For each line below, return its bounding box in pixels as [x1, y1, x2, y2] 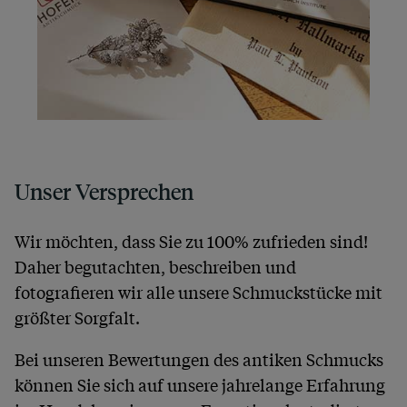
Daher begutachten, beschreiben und [15, 253, 296, 278]
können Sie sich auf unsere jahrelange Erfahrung [15, 372, 385, 396]
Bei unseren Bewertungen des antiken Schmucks [15, 346, 383, 371]
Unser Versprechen [15, 176, 194, 206]
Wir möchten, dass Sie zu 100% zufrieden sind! [15, 228, 368, 253]
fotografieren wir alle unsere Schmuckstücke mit [15, 279, 382, 303]
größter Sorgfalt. [15, 304, 140, 329]
